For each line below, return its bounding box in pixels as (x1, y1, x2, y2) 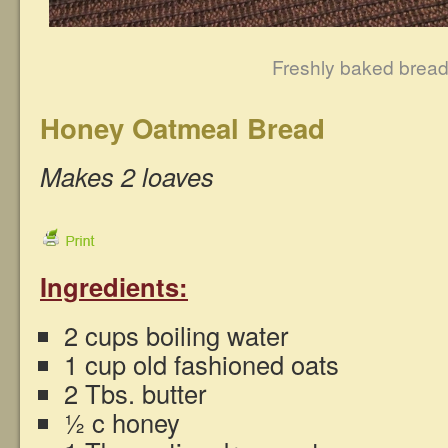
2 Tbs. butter (64, 375, 207, 412)
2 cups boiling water (64, 317, 289, 354)
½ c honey (64, 404, 180, 441)
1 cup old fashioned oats (64, 346, 339, 383)
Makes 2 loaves (40, 158, 214, 195)
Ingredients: (40, 268, 188, 306)
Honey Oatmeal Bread (40, 108, 325, 148)
